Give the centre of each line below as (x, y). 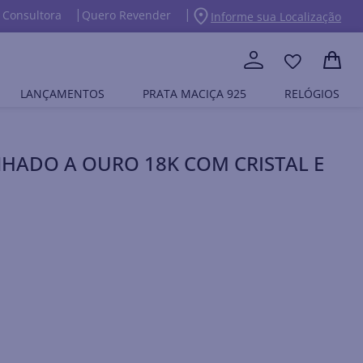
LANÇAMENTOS (62, 94)
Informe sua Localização (276, 16)
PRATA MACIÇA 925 (194, 94)
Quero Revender (127, 15)
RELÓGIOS (312, 94)
